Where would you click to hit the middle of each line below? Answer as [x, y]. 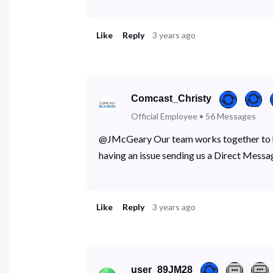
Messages [237, 116]
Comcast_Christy [172, 98]
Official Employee [165, 116]
